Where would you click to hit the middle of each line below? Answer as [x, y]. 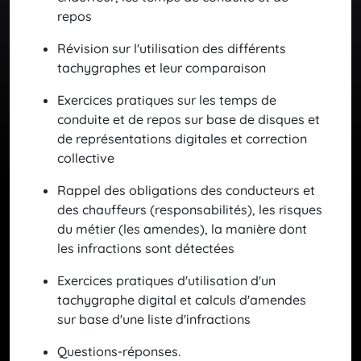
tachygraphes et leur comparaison [162, 68]
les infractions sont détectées [146, 249]
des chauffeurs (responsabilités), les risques [190, 210]
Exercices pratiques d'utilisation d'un [166, 281]
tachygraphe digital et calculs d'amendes [182, 300]
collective [86, 158]
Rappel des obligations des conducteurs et [186, 191]
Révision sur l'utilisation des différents [172, 49]
